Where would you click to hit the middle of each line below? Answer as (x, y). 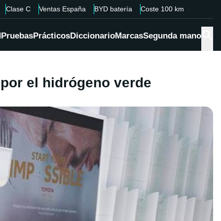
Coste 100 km (162, 9)
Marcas (129, 36)
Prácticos (52, 36)
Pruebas (17, 36)
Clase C (18, 9)
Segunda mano (172, 36)
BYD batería (113, 9)
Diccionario (92, 36)
